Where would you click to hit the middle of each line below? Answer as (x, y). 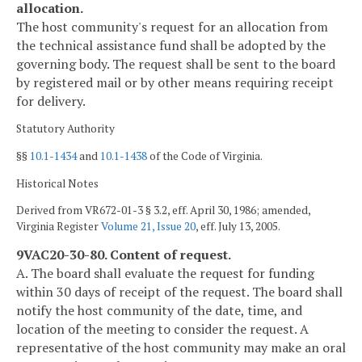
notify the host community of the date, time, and (159, 310)
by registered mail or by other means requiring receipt (175, 82)
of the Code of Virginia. (205, 156)
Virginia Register (59, 227)
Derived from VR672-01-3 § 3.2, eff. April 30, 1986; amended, (163, 210)
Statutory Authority (65, 129)
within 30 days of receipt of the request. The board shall (179, 291)
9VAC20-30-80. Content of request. (124, 254)
